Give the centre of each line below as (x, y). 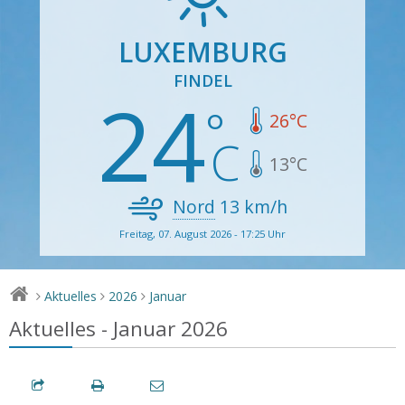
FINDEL (202, 80)
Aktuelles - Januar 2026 (118, 328)
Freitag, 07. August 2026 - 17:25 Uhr (202, 233)
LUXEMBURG (202, 52)
